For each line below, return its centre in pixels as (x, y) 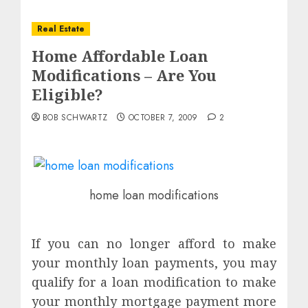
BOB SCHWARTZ (75, 118)
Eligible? (67, 94)
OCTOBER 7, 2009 (163, 118)
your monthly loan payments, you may (154, 263)
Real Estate (61, 29)
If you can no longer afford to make (154, 244)
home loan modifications (154, 195)
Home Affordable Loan (120, 56)
